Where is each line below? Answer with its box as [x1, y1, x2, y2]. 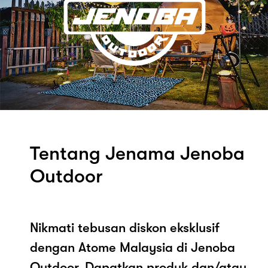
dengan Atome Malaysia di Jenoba [30, 239, 235, 255]
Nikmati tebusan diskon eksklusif [30, 220, 220, 235]
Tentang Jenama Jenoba [30, 142, 245, 165]
